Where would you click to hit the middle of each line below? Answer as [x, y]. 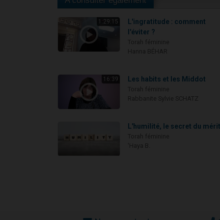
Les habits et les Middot [167, 79]
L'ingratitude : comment [167, 22]
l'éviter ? [142, 32]
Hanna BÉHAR [148, 52]
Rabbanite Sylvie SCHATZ [163, 99]
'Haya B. [139, 146]
